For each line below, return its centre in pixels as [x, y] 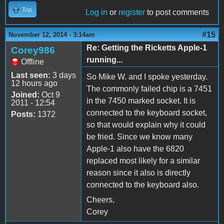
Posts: [23, 114]
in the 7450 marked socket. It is [141, 100]
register [132, 12]
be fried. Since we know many [139, 136]
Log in [96, 12]
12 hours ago [34, 83]
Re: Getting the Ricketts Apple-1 [147, 47]
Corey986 [33, 50]
